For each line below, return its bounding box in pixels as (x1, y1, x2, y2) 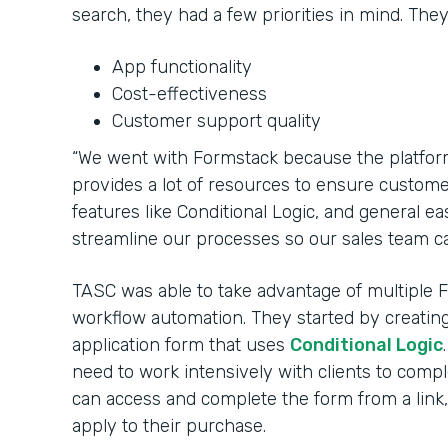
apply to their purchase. (72, 415, 266, 437)
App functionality (112, 56, 252, 78)
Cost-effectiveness (112, 83, 267, 105)
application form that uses (72, 334, 290, 356)
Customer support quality (112, 110, 321, 132)
